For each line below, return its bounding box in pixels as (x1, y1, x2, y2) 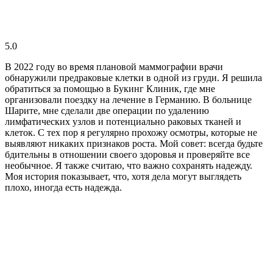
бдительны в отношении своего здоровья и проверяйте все (5, 149, 250, 160)
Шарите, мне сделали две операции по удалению (5, 105, 209, 116)
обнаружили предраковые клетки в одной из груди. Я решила (5, 72, 262, 83)
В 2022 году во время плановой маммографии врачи (5, 61, 223, 72)
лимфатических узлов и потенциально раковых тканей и (5, 116, 241, 127)
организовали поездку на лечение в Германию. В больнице (5, 94, 252, 105)
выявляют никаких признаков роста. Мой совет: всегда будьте (5, 138, 263, 149)
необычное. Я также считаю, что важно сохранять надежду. (5, 160, 252, 171)
